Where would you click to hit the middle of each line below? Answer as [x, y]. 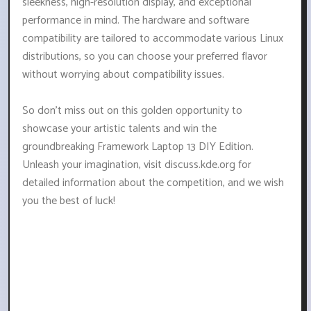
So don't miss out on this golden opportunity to [132, 111]
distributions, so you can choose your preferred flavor [145, 57]
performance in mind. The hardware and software [136, 21]
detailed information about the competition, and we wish [153, 183]
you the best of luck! [69, 201]
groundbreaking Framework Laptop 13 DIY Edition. [138, 147]
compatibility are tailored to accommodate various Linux [153, 39]
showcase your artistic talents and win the [119, 129]
